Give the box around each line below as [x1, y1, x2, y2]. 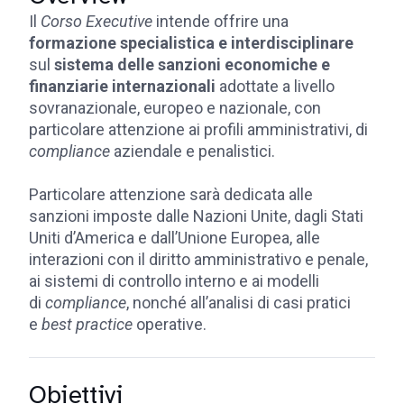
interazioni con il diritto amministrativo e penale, [29, 250, 368, 269]
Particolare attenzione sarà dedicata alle [29, 185, 313, 204]
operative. [133, 315, 207, 334]
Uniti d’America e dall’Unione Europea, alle [29, 228, 320, 247]
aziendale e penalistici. [110, 142, 275, 161]
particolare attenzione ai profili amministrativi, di [29, 120, 368, 139]
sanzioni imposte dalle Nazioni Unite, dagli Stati [29, 207, 363, 225]
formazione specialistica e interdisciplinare [29, 33, 353, 52]
